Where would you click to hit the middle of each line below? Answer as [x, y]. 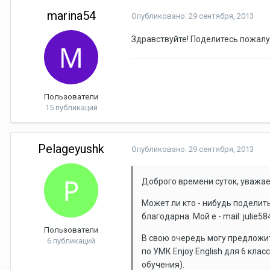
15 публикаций [71, 108]
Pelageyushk [71, 149]
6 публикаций [71, 241]
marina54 [71, 16]
